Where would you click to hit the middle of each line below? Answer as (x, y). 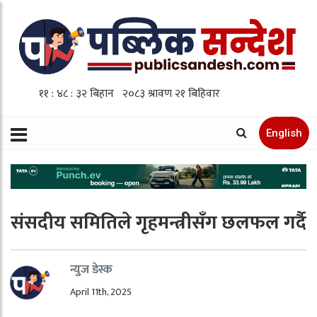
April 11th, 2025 (100, 292)
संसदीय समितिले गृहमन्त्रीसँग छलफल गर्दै (158, 223)
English (284, 133)
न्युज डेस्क (91, 270)
